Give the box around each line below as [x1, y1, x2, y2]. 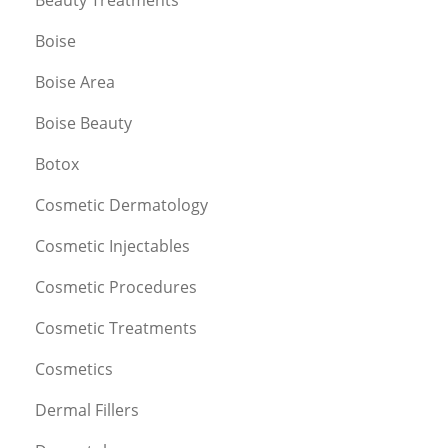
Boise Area [35, 70, 115, 93]
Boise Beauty [35, 111, 132, 134]
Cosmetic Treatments [35, 316, 197, 339]
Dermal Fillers [35, 398, 139, 421]
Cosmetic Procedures [35, 275, 197, 298]
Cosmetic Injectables [35, 234, 190, 257]
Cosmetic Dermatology [35, 193, 208, 216]
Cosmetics [35, 357, 113, 380]
